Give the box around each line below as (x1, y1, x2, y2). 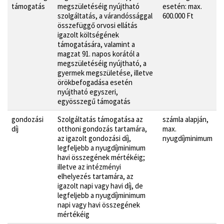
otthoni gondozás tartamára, (57, 124, 147, 134)
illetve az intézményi (57, 162, 121, 172)
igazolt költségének (57, 30, 119, 40)
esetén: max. (162, 1, 202, 11)
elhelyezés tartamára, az (57, 171, 133, 181)
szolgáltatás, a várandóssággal (57, 11, 152, 21)
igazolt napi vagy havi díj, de (57, 181, 143, 191)
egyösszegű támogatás (57, 96, 130, 106)
